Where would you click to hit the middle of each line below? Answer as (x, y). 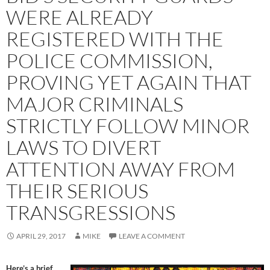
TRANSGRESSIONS (91, 212)
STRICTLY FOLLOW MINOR (128, 125)
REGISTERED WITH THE (115, 39)
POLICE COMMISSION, (109, 60)
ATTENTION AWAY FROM (121, 169)
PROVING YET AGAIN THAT (129, 82)
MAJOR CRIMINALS (95, 104)
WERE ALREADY (80, 17)
